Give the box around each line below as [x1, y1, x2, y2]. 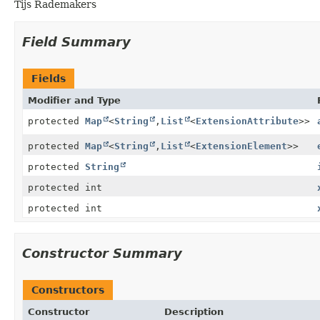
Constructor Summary [22, 245, 182, 261]
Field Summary [22, 34, 131, 49]
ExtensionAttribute [196, 115, 299, 126]
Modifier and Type [28, 94, 121, 106]
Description [164, 306, 224, 317]
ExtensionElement [196, 140, 287, 151]
